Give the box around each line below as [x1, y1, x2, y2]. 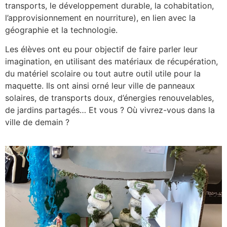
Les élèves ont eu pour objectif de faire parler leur [5, 44, 198, 55]
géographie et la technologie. [5, 25, 118, 35]
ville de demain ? [5, 117, 69, 128]
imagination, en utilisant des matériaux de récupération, [5, 56, 218, 67]
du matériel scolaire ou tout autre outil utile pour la [5, 68, 201, 79]
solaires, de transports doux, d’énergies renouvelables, [5, 93, 214, 103]
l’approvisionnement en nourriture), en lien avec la [5, 13, 196, 23]
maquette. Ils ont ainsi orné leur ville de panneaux [5, 81, 195, 91]
